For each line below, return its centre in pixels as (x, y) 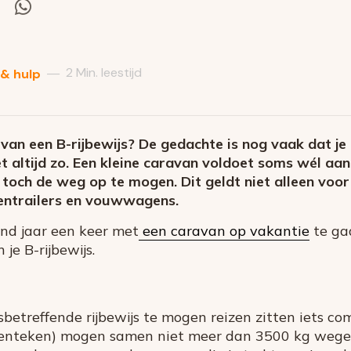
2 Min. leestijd (104, 72)
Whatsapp (67, 46)
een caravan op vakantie (224, 230)
